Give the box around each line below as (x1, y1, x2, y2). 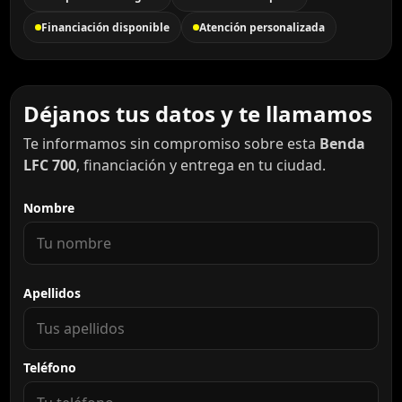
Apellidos (23, 284, 81, 301)
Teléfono (23, 358, 76, 376)
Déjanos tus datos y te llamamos (23, 98, 372, 128)
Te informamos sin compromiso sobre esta (23, 133, 319, 153)
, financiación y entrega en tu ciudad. (76, 154, 326, 175)
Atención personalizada (199, 19, 325, 35)
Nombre (23, 198, 74, 216)
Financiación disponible (41, 19, 170, 35)
